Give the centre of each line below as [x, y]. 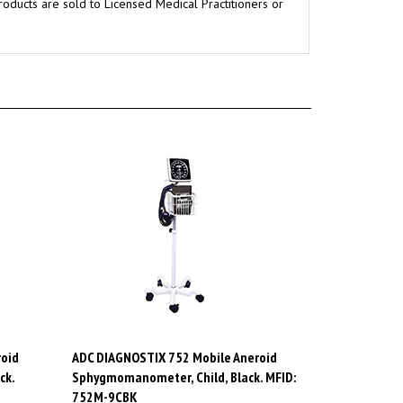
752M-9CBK [104, 376]
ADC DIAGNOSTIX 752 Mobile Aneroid [174, 336]
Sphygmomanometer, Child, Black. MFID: [184, 356]
